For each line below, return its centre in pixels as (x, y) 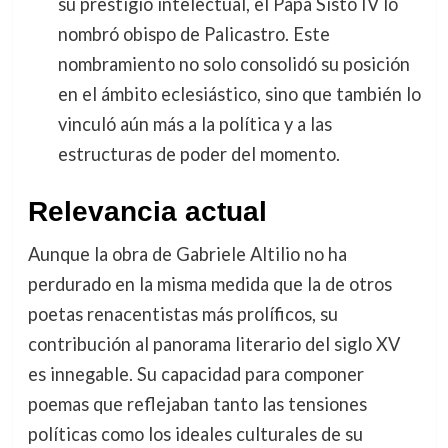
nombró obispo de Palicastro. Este (193, 34)
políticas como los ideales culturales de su (195, 434)
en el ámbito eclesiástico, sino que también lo (239, 94)
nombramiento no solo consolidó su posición (233, 64)
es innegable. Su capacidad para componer (195, 374)
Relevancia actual (147, 212)
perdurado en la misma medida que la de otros (209, 284)
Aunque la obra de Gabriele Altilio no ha (187, 254)
